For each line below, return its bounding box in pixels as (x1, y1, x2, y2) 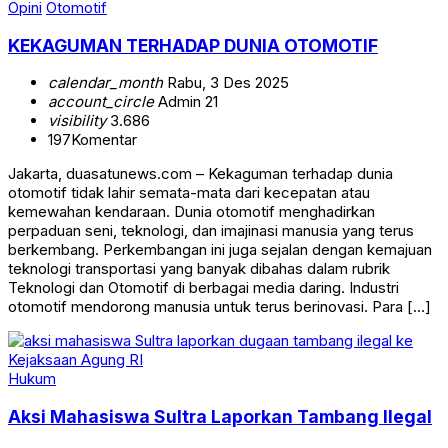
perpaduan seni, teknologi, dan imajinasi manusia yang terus (8, 221, 414, 241)
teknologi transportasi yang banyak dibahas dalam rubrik (8, 259, 390, 279)
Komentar (71, 130, 137, 150)
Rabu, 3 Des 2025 (163, 73, 289, 93)
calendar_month (48, 73, 163, 93)
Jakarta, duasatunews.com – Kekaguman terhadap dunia (8, 164, 393, 184)
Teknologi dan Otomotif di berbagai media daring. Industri (8, 278, 399, 298)
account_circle (48, 92, 154, 112)
